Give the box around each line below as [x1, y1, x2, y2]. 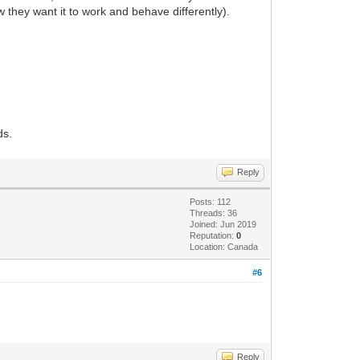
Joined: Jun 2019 [190, 219, 257, 229]
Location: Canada [190, 241, 259, 252]
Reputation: [190, 230, 237, 240]
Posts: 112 [190, 196, 231, 207]
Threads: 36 [190, 207, 238, 218]
